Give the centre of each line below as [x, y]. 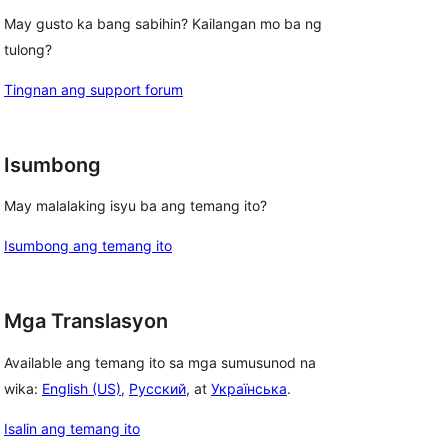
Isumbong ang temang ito [88, 246]
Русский [157, 389]
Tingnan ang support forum [93, 89]
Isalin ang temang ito [72, 429]
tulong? [28, 49]
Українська [249, 389]
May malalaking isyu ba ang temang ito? [135, 206]
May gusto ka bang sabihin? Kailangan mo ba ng [163, 23]
